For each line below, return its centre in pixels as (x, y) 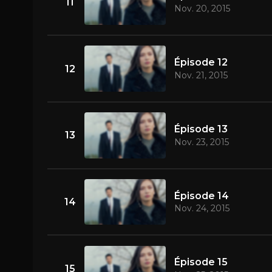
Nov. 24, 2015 (202, 209)
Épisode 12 (201, 63)
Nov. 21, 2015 (201, 75)
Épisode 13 (201, 129)
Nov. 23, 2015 (201, 142)
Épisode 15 (201, 262)
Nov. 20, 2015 (202, 9)
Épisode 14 (201, 195)
